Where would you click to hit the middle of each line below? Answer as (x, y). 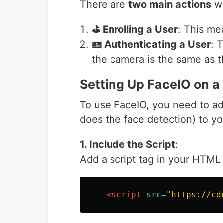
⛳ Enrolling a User (135, 30)
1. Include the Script (127, 145)
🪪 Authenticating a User (151, 45)
